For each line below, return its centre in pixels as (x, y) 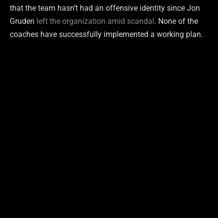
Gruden (23, 21)
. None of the (176, 21)
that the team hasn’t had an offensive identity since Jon (105, 8)
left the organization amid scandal (95, 21)
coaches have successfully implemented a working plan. (106, 34)
